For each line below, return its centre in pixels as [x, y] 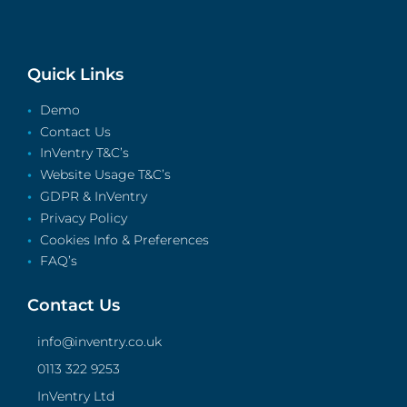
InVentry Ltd [75, 396]
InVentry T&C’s [84, 153]
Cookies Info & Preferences [124, 239]
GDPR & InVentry [93, 197]
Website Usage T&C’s [105, 175]
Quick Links [75, 74]
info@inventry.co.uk [99, 342]
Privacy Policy [83, 218]
